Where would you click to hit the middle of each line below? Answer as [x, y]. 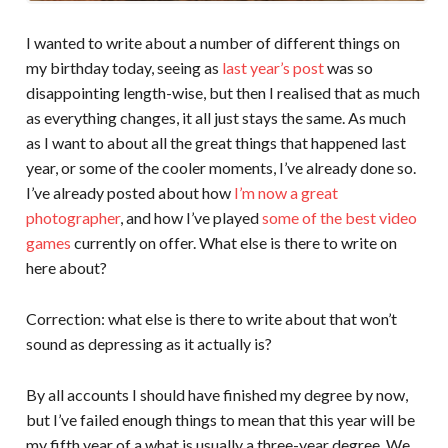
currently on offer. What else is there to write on [233, 243]
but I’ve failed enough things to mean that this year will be [220, 420]
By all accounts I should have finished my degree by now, [216, 395]
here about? [66, 268]
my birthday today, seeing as [123, 68]
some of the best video [339, 218]
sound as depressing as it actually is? [148, 344]
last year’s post [272, 68]
